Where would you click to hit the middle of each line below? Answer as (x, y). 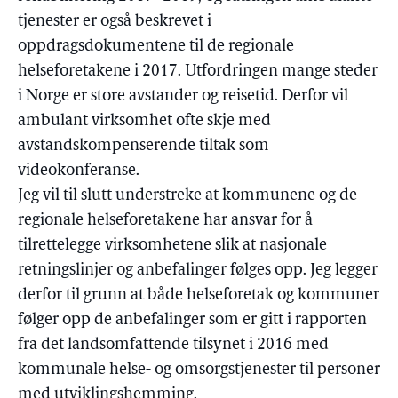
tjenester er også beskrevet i (115, 22)
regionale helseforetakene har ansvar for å (165, 221)
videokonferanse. (79, 171)
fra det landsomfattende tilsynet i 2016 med (173, 345)
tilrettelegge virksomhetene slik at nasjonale (172, 246)
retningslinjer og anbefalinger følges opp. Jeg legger (198, 271)
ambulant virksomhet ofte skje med (144, 121)
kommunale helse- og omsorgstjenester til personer (199, 370)
